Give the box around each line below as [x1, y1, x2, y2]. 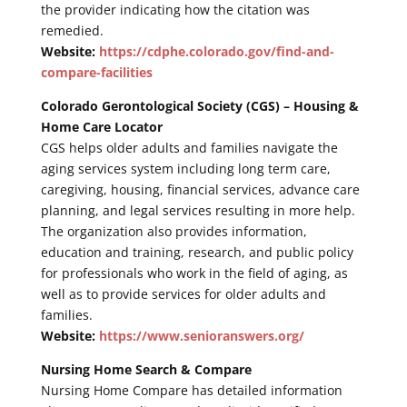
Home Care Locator [40, 117, 163, 135]
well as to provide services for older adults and [40, 284, 326, 303]
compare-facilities [40, 63, 153, 81]
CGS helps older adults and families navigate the [40, 138, 338, 156]
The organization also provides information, [40, 222, 307, 240]
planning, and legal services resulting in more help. [40, 201, 355, 219]
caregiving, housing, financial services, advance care [40, 180, 360, 198]
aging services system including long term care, [40, 159, 331, 177]
